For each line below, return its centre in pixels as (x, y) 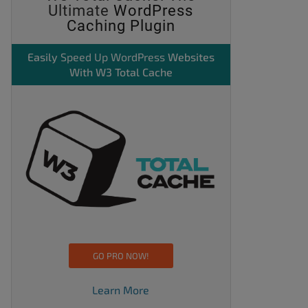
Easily (44, 57)
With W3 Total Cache (121, 72)
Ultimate (81, 11)
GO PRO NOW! (121, 256)
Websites (189, 57)
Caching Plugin (121, 26)
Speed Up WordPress (112, 57)
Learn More (121, 290)
